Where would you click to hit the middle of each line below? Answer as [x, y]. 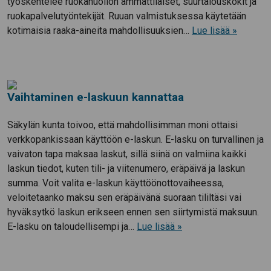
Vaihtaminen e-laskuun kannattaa [96, 97]
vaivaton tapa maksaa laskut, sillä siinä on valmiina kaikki [127, 154]
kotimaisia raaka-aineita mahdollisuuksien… [100, 31]
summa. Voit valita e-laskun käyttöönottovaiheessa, [116, 183]
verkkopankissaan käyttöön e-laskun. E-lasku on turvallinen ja [135, 140]
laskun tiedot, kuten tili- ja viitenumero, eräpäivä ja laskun [126, 169]
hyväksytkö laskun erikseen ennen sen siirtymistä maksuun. [133, 212]
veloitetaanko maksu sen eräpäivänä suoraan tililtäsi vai [124, 198]
